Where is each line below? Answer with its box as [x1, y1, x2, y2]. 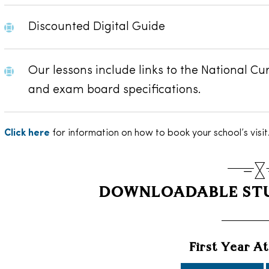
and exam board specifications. [28, 83, 202, 96]
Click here [4, 128, 50, 138]
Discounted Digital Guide [28, 20, 166, 33]
